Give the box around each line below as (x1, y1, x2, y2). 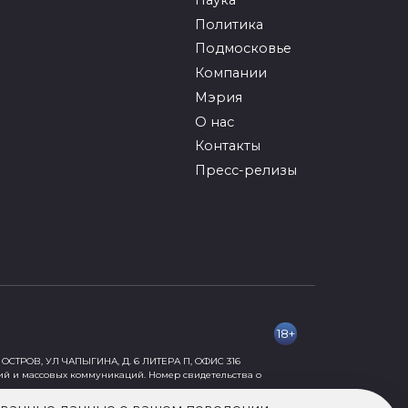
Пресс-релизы (195, 162, 297, 179)
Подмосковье (195, 40, 291, 57)
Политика (195, 15, 263, 33)
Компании (195, 65, 267, 82)
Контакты (195, 138, 260, 155)
